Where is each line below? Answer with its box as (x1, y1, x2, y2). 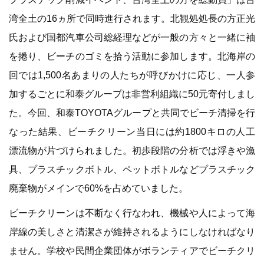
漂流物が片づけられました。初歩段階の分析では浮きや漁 (9, 146, 255, 156)
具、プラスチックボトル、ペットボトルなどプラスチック (9, 164, 255, 174)
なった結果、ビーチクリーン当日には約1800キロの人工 (9, 127, 255, 137)
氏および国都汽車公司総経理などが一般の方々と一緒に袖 (9, 32, 255, 42)
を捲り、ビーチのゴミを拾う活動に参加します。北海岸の (9, 51, 255, 61)
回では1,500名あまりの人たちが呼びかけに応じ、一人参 (9, 70, 255, 80)
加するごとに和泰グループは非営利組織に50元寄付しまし (9, 89, 255, 99)
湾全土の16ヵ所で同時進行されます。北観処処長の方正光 (9, 14, 255, 24)
